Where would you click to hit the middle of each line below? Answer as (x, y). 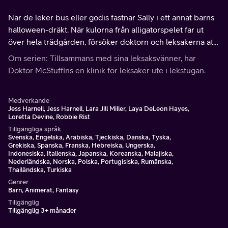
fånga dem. (28, 54)
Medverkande (29, 101)
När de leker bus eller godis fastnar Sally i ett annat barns (111, 17)
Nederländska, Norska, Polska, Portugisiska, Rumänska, (91, 162)
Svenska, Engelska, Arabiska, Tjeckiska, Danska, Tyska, (90, 137)
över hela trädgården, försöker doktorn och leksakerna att (112, 42)
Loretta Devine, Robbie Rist (49, 117)
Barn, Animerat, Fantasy (44, 190)
